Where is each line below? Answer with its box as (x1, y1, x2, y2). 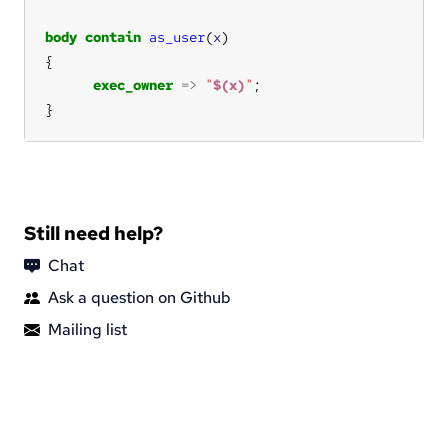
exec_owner (93, 75, 173, 94)
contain (85, 27, 141, 46)
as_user (149, 27, 205, 46)
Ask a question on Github (48, 286, 231, 308)
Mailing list (48, 318, 127, 340)
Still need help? (24, 220, 163, 246)
